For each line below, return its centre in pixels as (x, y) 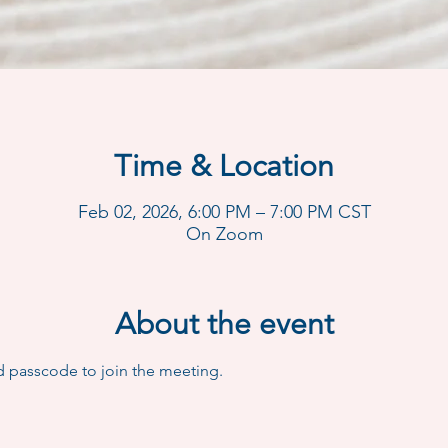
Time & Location (224, 166)
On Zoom (224, 234)
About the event (224, 324)
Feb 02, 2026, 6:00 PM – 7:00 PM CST (224, 212)
